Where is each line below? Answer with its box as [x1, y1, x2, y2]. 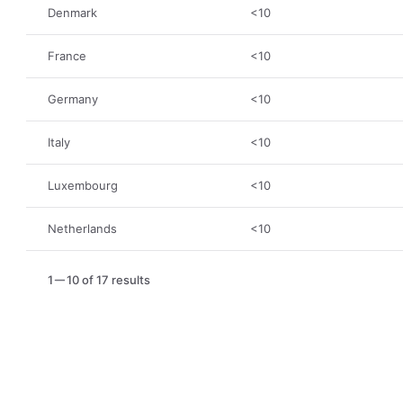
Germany [48, 92, 99, 106]
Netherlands [48, 221, 118, 236]
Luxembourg [48, 178, 119, 193]
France [48, 49, 87, 63]
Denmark [48, 5, 98, 20]
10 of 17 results [67, 273, 151, 287]
